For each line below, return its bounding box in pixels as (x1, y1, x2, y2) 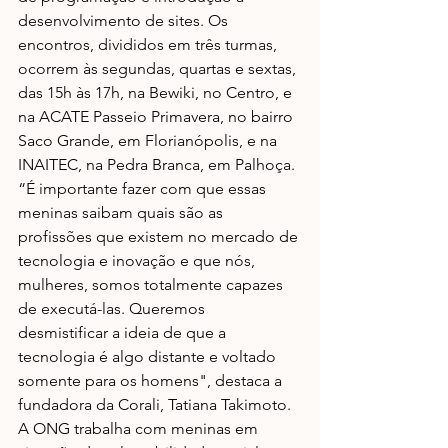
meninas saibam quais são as (18, 202, 227, 222)
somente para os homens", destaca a (18, 370, 286, 390)
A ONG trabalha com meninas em (18, 418, 262, 438)
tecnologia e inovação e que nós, (18, 250, 259, 270)
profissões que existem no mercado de (18, 226, 302, 246)
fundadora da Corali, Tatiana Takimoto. (18, 394, 295, 414)
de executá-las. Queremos (18, 298, 209, 318)
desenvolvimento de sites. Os (18, 10, 232, 30)
